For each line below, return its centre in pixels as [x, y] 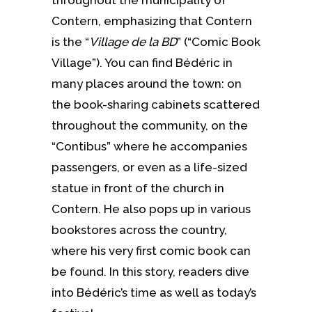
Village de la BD [133, 41]
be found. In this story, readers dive [150, 271]
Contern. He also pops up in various [151, 209]
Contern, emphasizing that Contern [152, 21]
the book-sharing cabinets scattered [156, 104]
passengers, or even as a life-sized [149, 167]
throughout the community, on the [150, 125]
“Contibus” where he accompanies [149, 146]
